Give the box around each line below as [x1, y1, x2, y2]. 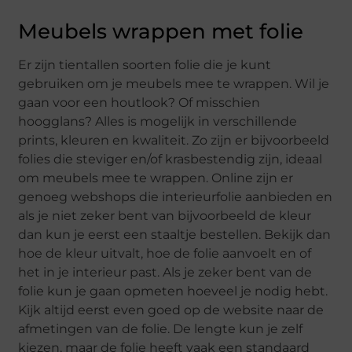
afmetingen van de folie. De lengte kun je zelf [18, 321, 303, 337]
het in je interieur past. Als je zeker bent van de [18, 265, 313, 280]
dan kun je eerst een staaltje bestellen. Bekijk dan [18, 227, 332, 243]
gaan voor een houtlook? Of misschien [18, 95, 261, 111]
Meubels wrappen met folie [18, 19, 304, 45]
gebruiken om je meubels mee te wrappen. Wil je [18, 76, 330, 92]
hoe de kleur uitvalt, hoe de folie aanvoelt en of [18, 246, 312, 262]
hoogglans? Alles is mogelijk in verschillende [18, 114, 298, 130]
